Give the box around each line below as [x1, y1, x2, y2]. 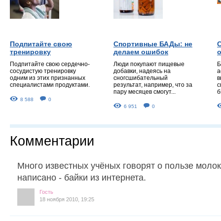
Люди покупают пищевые [113, 60, 184, 68]
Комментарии [10, 133, 94, 148]
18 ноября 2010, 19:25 [39, 196, 94, 202]
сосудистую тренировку [10, 67, 76, 74]
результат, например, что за [113, 81, 192, 88]
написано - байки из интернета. [17, 172, 146, 183]
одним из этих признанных [10, 74, 85, 81]
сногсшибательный [113, 74, 168, 81]
